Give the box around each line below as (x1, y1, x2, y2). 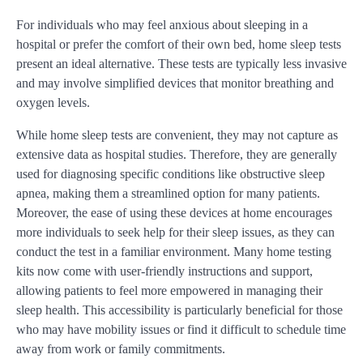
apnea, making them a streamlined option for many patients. (16, 186, 320, 201)
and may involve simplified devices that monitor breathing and (16, 76, 334, 91)
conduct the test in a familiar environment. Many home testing (16, 245, 331, 259)
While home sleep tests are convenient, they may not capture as (16, 128, 338, 143)
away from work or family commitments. (16, 342, 225, 357)
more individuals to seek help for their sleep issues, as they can (16, 225, 335, 240)
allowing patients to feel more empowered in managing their (16, 284, 322, 298)
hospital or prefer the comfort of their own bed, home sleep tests (16, 37, 341, 52)
